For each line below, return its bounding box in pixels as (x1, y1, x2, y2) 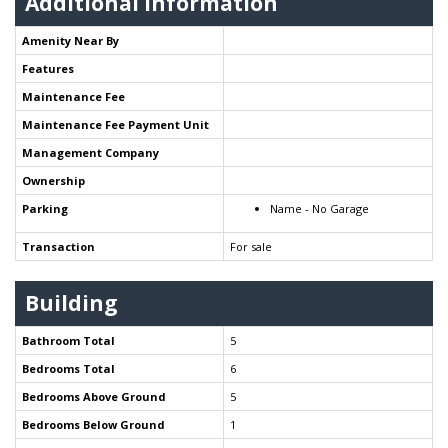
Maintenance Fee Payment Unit (22, 117, 209, 133)
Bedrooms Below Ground (22, 417, 165, 433)
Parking (22, 201, 68, 217)
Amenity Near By (22, 33, 119, 49)
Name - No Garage (270, 201, 369, 217)
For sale (230, 239, 272, 255)
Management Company (22, 145, 159, 161)
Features (22, 61, 74, 77)
